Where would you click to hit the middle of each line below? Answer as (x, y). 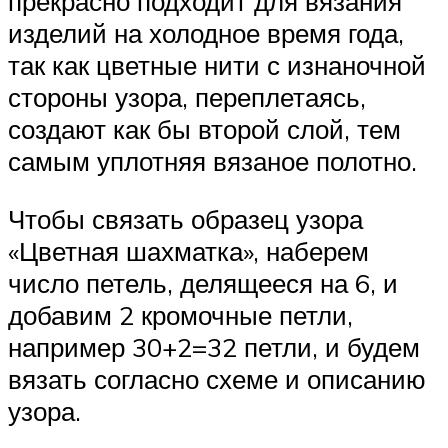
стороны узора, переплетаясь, (187, 97)
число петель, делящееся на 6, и (203, 282)
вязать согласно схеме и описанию (217, 378)
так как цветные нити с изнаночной (217, 65)
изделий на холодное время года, (206, 33)
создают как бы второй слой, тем (204, 129)
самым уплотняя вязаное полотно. (212, 161)
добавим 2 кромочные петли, (180, 314)
